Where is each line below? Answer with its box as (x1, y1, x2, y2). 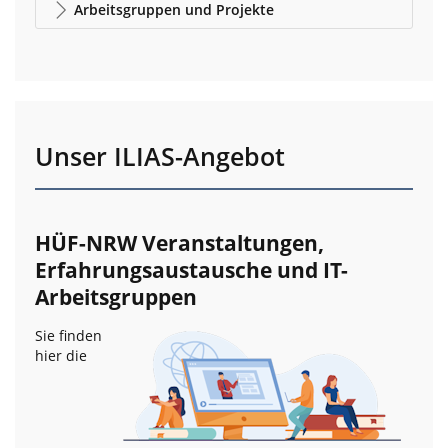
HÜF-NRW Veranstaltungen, (35, 229, 324, 258)
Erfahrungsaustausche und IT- (35, 256, 348, 285)
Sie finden (35, 326, 102, 346)
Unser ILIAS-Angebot (35, 140, 285, 174)
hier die (35, 346, 87, 366)
